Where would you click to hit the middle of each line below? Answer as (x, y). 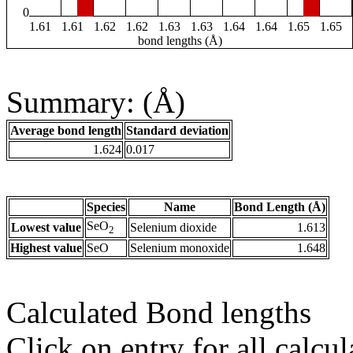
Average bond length (66, 131)
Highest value (46, 248)
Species (106, 207)
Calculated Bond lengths (159, 313)
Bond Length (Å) (280, 207)
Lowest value (46, 228)
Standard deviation (177, 131)
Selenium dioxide (173, 228)
